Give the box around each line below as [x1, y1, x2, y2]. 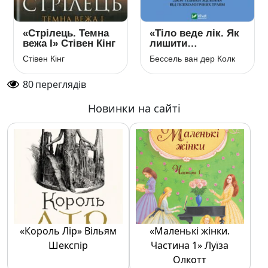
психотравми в [150, 48, 223, 59]
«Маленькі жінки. [150, 224, 230, 237]
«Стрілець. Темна [23, 28, 109, 39]
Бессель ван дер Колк [150, 54, 235, 63]
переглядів [35, 78, 86, 91]
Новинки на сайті [87, 101, 181, 115]
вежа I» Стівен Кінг [23, 38, 115, 49]
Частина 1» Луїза [151, 239, 229, 252]
